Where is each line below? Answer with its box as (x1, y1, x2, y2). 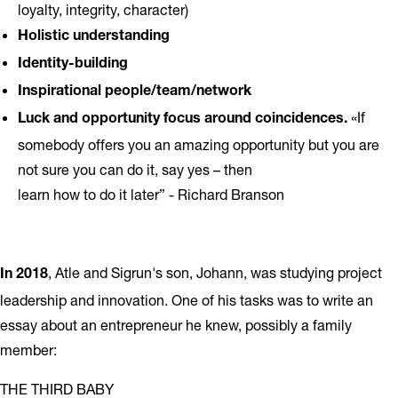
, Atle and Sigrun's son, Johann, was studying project (48, 264, 382, 281)
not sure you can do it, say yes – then (18, 161, 252, 178)
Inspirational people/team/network (18, 85, 251, 99)
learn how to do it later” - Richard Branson (18, 186, 284, 203)
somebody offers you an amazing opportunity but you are (18, 136, 379, 153)
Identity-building (18, 58, 128, 72)
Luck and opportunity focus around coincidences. (18, 113, 351, 127)
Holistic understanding (18, 30, 170, 44)
